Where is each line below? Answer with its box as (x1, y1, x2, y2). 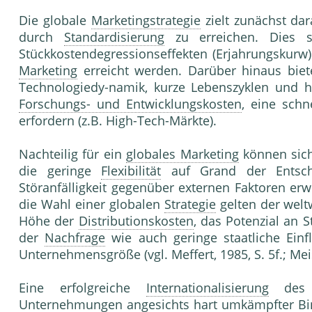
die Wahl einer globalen (19, 196, 164, 213)
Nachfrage (45, 229, 106, 247)
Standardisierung (63, 29, 164, 46)
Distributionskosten (78, 212, 194, 230)
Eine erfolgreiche (19, 279, 146, 297)
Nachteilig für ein (19, 146, 127, 163)
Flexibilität (101, 162, 162, 180)
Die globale (19, 12, 91, 29)
